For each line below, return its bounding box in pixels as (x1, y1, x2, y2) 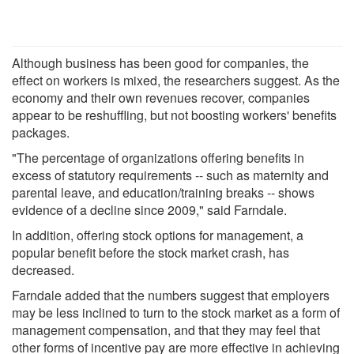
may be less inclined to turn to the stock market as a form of (12, 303, 340, 322)
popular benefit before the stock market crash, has (12, 243, 289, 262)
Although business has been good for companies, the (12, 53, 309, 72)
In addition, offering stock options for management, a (12, 225, 303, 244)
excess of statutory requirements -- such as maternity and (12, 165, 329, 184)
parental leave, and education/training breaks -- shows (12, 183, 314, 201)
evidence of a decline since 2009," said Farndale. (12, 200, 287, 219)
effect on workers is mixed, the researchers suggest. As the (12, 70, 340, 89)
